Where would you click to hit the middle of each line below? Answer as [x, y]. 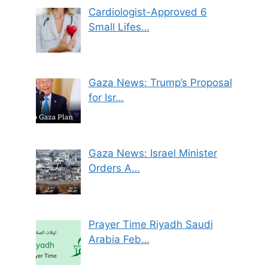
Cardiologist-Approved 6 [147, 12]
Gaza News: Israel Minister [153, 153]
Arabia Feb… [119, 239]
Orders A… [114, 168]
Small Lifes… [119, 27]
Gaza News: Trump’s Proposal [160, 83]
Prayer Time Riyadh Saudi [150, 224]
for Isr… [106, 98]
